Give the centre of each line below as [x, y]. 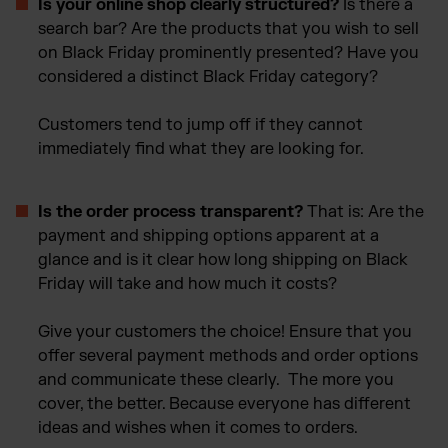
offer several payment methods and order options [228, 355]
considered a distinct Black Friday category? [208, 76]
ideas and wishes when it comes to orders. [198, 427]
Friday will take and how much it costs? [187, 283]
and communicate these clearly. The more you [216, 379]
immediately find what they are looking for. [201, 148]
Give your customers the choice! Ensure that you [225, 331]
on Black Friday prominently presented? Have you [228, 52]
